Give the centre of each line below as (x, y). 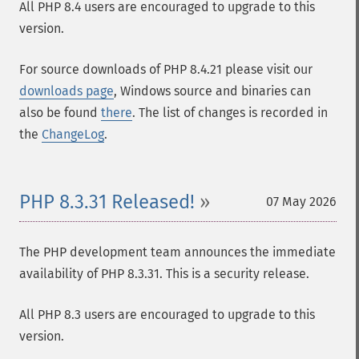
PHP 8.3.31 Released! (107, 202)
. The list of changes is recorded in (230, 113)
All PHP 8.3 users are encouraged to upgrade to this (167, 315)
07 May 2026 (301, 202)
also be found (60, 113)
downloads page (67, 91)
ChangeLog (73, 134)
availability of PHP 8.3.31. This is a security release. (164, 274)
